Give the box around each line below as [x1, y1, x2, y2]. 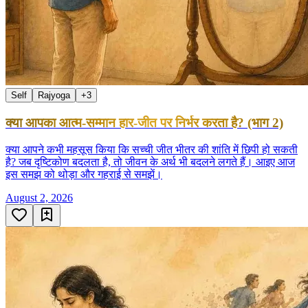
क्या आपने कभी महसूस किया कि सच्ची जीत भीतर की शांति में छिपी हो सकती [5, 143, 298, 155]
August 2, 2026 [5, 191, 73, 203]
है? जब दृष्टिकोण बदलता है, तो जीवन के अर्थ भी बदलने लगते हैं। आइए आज [5, 155, 295, 168]
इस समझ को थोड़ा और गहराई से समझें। [5, 168, 162, 180]
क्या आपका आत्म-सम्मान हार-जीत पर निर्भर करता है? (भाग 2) [5, 115, 283, 131]
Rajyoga [38, 90, 70, 101]
